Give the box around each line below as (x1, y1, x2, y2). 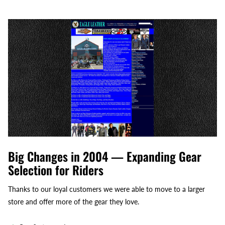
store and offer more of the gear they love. (8, 197, 139, 206)
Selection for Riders (8, 160, 103, 179)
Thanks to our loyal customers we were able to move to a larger (8, 184, 205, 193)
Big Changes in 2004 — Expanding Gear (8, 147, 201, 165)
